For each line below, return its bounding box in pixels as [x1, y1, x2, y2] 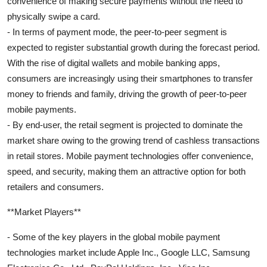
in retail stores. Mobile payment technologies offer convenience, [7, 150, 253, 161]
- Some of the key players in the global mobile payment [7, 231, 220, 242]
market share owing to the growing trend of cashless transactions [7, 135, 260, 145]
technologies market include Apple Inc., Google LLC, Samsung [7, 247, 250, 257]
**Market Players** [7, 206, 81, 217]
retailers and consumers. [7, 181, 104, 192]
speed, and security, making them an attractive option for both [7, 166, 246, 176]
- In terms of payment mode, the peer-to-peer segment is [7, 26, 227, 37]
